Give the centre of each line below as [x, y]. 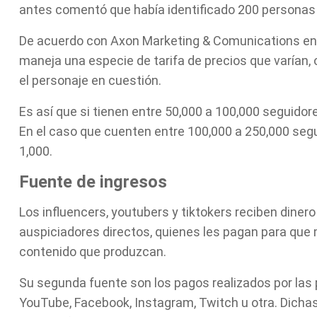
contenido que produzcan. [93, 252]
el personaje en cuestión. [90, 80]
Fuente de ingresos [93, 182]
